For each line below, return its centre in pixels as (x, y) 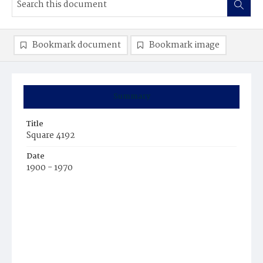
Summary (131, 97)
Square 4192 (51, 136)
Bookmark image (184, 45)
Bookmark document (77, 45)
